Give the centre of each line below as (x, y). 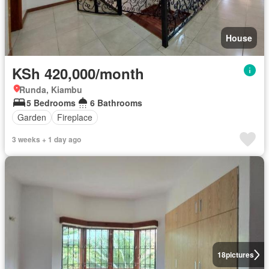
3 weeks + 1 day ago (47, 139)
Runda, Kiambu (51, 89)
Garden (32, 117)
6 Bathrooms (116, 102)
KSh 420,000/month (78, 73)
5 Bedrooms (51, 102)
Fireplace (75, 117)
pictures (240, 255)
